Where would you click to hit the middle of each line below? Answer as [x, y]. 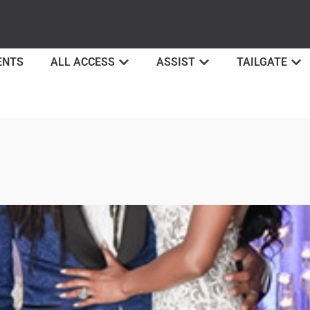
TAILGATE [262, 62]
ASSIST [176, 62]
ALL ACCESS [83, 62]
